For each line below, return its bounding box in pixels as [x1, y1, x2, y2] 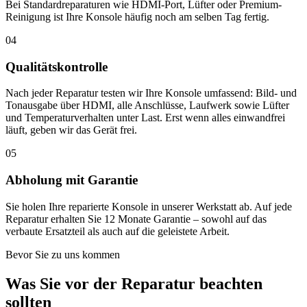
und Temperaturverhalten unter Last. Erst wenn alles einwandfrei [5, 112, 285, 124]
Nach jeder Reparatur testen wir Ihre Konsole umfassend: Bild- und [5, 87, 297, 99]
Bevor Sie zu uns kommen [5, 248, 120, 260]
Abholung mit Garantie [5, 173, 138, 188]
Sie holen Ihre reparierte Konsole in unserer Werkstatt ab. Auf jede [5, 200, 292, 212]
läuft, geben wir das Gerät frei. [5, 124, 137, 136]
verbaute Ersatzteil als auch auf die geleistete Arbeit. [5, 225, 230, 237]
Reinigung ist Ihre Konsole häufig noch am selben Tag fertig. [5, 10, 269, 23]
